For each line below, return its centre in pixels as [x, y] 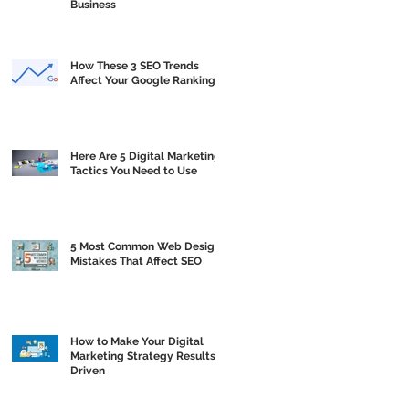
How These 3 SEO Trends [135, 65]
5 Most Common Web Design [146, 246]
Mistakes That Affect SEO [136, 261]
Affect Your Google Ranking [143, 80]
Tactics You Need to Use [134, 170]
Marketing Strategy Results [143, 356]
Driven [88, 370]
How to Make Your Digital [137, 341]
